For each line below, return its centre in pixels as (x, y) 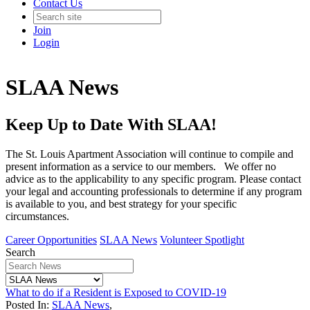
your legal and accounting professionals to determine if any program (154, 191)
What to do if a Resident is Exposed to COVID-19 (116, 292)
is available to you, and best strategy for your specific (121, 203)
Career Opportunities (51, 239)
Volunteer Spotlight (202, 239)
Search (20, 252)
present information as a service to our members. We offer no (141, 166)
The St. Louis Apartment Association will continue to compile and (149, 154)
